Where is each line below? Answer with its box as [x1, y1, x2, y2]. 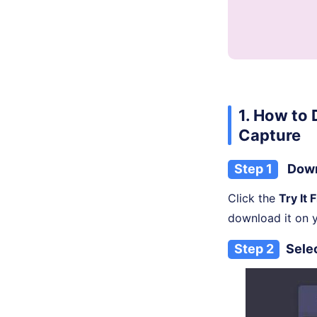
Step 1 [234, 161, 272, 177]
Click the [228, 191, 279, 206]
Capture [238, 126, 301, 145]
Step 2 [234, 241, 274, 257]
